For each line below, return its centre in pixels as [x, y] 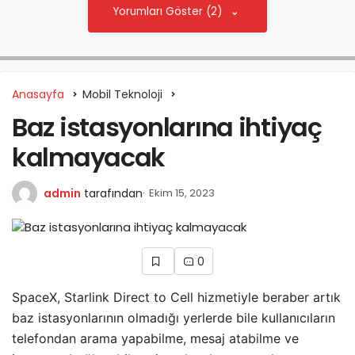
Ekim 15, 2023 [182, 193]
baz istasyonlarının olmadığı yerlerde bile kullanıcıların [174, 317]
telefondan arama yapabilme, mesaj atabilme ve [155, 338]
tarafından [113, 193]
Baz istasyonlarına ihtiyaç [167, 127]
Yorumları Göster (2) [169, 11]
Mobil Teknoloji [122, 94]
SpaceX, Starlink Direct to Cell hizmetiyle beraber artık [176, 297]
